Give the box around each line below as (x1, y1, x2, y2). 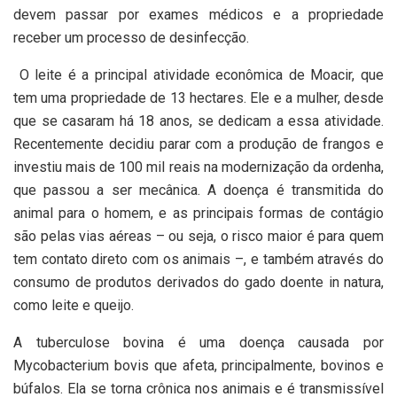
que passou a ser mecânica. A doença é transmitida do (13, 181, 384, 198)
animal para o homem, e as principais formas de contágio (13, 204, 384, 222)
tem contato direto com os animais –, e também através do (13, 250, 384, 268)
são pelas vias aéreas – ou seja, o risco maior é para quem (13, 227, 384, 245)
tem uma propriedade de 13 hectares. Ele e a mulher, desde (13, 89, 384, 106)
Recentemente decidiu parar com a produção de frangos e (13, 135, 384, 152)
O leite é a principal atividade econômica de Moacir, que (13, 66, 384, 83)
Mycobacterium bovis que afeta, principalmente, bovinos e (13, 356, 384, 374)
